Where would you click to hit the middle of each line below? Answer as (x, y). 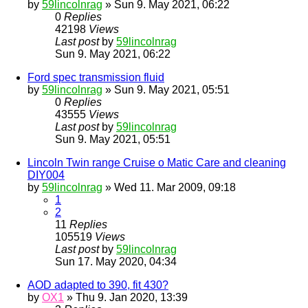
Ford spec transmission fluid (96, 78)
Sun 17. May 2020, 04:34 (116, 262)
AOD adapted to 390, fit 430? (98, 285)
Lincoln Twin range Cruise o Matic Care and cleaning (157, 163)
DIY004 (46, 175)
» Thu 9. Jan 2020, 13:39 (126, 298)
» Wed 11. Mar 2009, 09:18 (169, 188)
